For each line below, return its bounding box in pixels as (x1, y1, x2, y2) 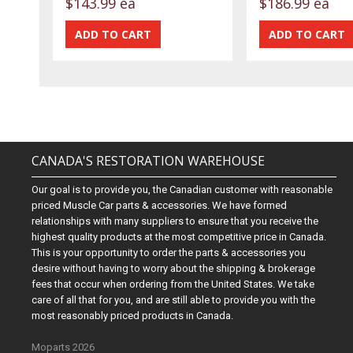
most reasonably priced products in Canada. (32, 310, 234, 322)
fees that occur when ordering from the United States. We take (32, 278, 315, 291)
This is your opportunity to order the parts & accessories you (32, 247, 307, 259)
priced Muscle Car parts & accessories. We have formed (32, 199, 288, 212)
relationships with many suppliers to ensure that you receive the (32, 215, 319, 228)
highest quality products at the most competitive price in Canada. (32, 231, 327, 243)
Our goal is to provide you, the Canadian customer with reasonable (32, 184, 333, 196)
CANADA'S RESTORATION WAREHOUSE (32, 152, 266, 170)
